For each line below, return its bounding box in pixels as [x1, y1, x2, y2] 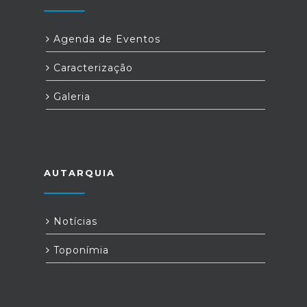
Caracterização [50, 62, 133, 75]
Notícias [50, 215, 97, 228]
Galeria [50, 90, 90, 103]
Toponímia [50, 244, 109, 257]
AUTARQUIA [44, 167, 115, 179]
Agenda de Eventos [50, 33, 160, 46]
